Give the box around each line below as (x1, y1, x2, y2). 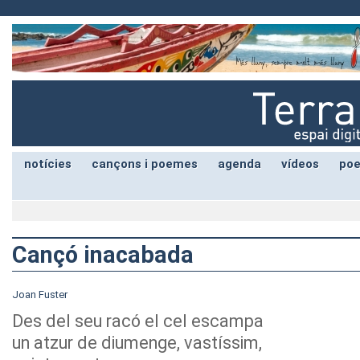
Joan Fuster (12, 288, 67, 301)
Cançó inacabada (12, 241, 194, 268)
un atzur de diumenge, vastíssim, (12, 333, 262, 353)
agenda (218, 157, 261, 171)
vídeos (281, 157, 319, 171)
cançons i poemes (92, 157, 198, 171)
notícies (24, 157, 72, 171)
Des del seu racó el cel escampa (12, 311, 264, 331)
